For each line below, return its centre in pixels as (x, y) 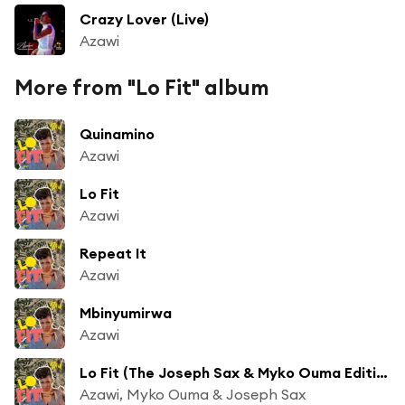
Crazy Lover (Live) (144, 19)
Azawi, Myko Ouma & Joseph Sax (193, 394)
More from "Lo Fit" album (142, 87)
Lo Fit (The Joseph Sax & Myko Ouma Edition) (382, 372)
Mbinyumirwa (126, 312)
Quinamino (117, 133)
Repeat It (113, 253)
